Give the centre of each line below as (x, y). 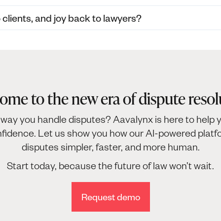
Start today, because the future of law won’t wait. (110, 165)
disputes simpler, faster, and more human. (110, 147)
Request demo (110, 197)
